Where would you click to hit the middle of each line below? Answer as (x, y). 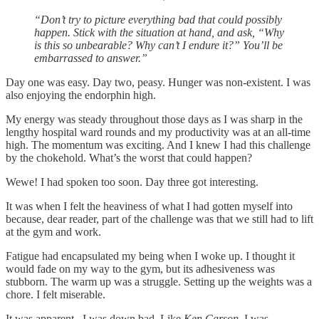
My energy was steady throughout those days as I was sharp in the (154, 119)
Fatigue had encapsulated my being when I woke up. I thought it (150, 256)
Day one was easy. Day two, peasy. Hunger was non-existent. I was (158, 82)
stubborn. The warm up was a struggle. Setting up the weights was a (159, 281)
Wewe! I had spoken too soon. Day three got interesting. (132, 182)
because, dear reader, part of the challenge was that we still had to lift (159, 219)
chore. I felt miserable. (56, 294)
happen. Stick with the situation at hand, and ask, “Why (159, 32)
